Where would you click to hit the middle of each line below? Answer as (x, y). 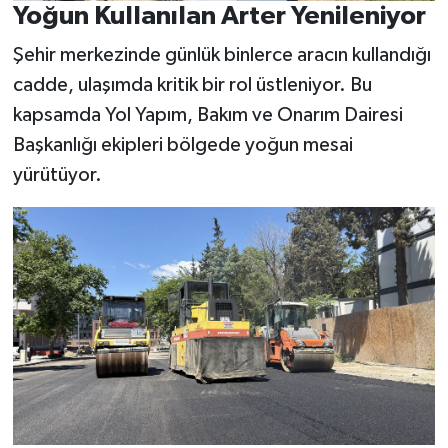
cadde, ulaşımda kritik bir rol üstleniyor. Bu (192, 85)
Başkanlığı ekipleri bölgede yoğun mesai (182, 145)
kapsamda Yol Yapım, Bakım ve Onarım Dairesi (207, 115)
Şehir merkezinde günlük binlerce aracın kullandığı (221, 55)
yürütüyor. (57, 175)
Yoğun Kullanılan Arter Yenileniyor (219, 15)
